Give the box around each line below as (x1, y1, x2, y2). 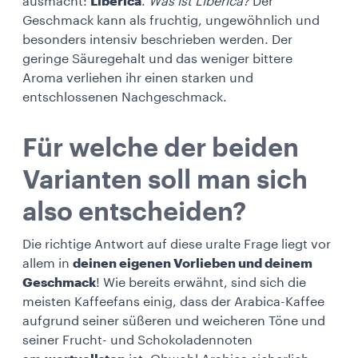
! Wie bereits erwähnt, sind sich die (96, 276, 306, 289)
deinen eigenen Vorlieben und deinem (73, 257, 312, 270)
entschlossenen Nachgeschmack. (22, 90, 227, 104)
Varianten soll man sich (22, 167, 308, 193)
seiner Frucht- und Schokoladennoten (22, 333, 253, 347)
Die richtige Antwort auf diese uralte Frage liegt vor (22, 237, 331, 251)
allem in (22, 257, 73, 270)
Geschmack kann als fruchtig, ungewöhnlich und (22, 14, 320, 27)
